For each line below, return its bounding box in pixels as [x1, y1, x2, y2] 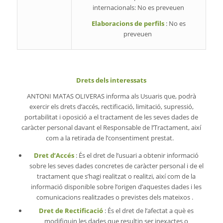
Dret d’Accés [34, 151, 76, 160]
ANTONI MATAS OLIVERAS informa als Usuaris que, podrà [26, 92, 196, 101]
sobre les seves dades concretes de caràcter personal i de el [29, 161, 204, 171]
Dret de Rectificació [39, 206, 105, 216]
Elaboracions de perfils [91, 19, 166, 28]
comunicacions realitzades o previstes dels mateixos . [36, 193, 197, 202]
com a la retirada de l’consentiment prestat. [46, 133, 177, 143]
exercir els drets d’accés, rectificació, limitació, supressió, [29, 102, 194, 111]
